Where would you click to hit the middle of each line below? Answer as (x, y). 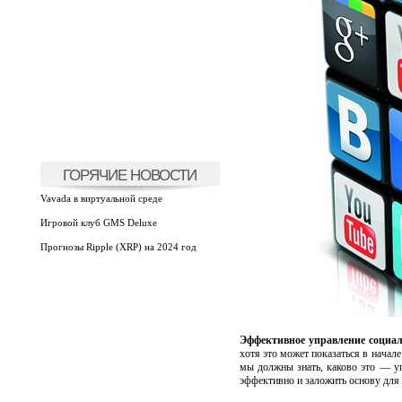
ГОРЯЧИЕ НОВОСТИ (130, 175)
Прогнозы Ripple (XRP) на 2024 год (118, 247)
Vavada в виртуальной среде (101, 198)
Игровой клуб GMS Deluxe (98, 223)
